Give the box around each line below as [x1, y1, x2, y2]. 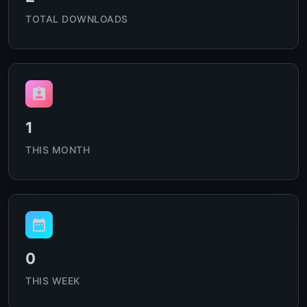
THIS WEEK [25, 275, 80, 286]
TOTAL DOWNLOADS [25, 13, 128, 25]
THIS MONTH [25, 144, 90, 156]
